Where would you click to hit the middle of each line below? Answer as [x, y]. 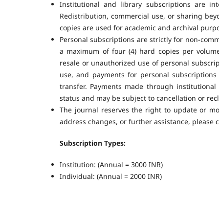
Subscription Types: [93, 143]
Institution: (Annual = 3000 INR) [111, 164]
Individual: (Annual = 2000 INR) [111, 176]
